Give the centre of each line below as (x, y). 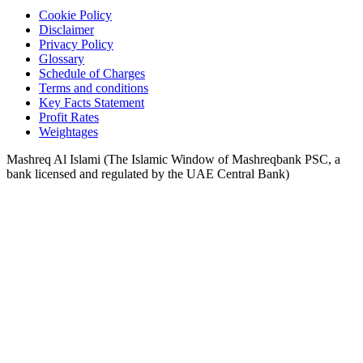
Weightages (68, 131)
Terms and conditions (94, 88)
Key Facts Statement (92, 102)
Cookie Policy (75, 15)
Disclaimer (66, 29)
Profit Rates (69, 117)
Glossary (62, 58)
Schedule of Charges (92, 73)
